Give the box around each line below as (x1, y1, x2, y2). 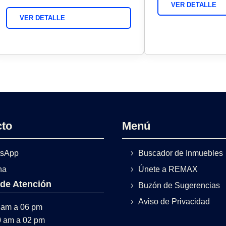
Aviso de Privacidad (138, 197, 210, 206)
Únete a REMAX (138, 165, 198, 174)
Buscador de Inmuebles (138, 149, 223, 158)
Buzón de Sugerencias (138, 181, 220, 190)
